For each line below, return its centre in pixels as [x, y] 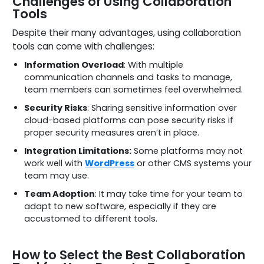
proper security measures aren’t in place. [112, 132]
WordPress [110, 163]
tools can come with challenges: [83, 46]
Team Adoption [60, 194]
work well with [55, 163]
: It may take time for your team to [169, 194]
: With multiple [154, 65]
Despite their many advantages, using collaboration [127, 32]
